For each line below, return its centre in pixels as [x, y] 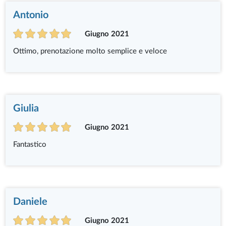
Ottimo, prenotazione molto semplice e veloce [90, 51]
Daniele [31, 202]
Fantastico [30, 144]
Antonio [31, 15]
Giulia [26, 108]
